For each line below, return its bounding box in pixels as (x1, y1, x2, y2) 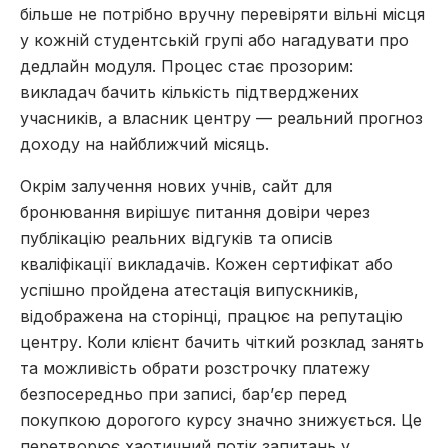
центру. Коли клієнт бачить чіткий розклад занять (20, 332, 424, 352)
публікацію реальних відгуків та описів (20, 228, 333, 248)
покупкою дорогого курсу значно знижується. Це (20, 410, 422, 430)
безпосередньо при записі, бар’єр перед (20, 384, 347, 404)
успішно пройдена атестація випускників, (20, 280, 359, 300)
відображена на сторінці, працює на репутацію (20, 306, 403, 326)
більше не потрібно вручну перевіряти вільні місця (20, 4, 425, 24)
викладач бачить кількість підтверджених (20, 82, 359, 102)
